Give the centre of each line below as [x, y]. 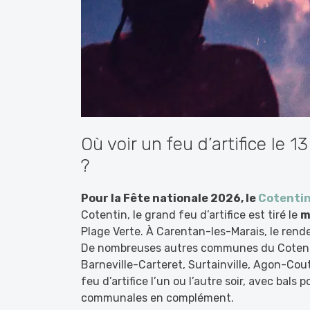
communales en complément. [157, 298]
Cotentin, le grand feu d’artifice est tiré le [191, 215]
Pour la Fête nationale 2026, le [170, 198]
